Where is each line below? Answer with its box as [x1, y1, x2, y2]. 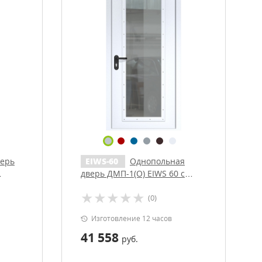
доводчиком [80, 180, 129, 191]
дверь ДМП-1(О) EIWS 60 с [80, 168, 185, 179]
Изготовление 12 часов [91, 213, 172, 223]
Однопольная [129, 156, 185, 167]
